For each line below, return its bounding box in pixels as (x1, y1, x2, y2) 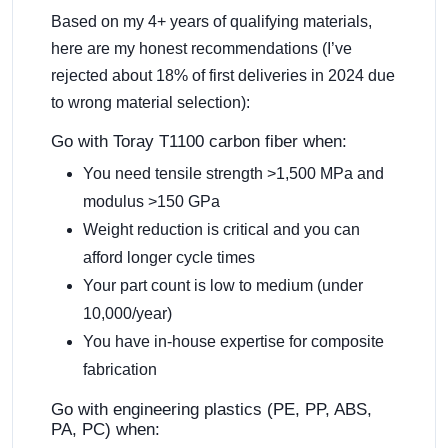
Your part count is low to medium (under (83, 277, 363, 295)
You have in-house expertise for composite (83, 333, 384, 351)
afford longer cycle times (83, 249, 255, 267)
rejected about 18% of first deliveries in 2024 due (51, 67, 395, 85)
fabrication (83, 361, 157, 379)
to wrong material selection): (51, 94, 250, 112)
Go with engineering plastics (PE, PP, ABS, (51, 400, 372, 420)
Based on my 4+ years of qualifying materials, (51, 13, 372, 31)
